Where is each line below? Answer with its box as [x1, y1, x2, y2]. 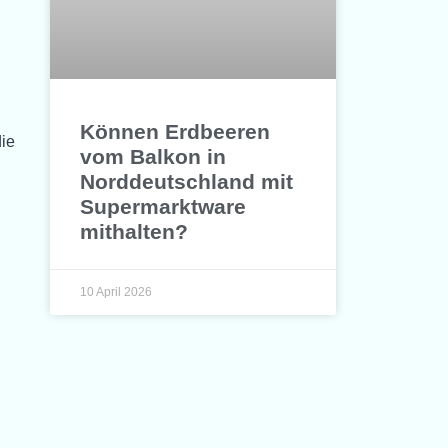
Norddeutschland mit [80, 170, 294, 194]
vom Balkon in [80, 145, 227, 169]
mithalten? [80, 220, 189, 244]
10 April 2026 [80, 285, 153, 300]
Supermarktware [80, 195, 247, 219]
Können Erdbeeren [80, 120, 271, 144]
